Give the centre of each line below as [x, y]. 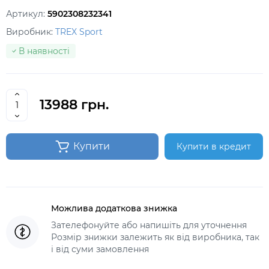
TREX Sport [79, 32]
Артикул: [27, 14]
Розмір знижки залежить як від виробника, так [155, 237]
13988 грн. [74, 105]
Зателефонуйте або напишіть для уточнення [149, 225]
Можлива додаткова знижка [114, 208]
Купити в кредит [214, 147]
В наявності [44, 51]
